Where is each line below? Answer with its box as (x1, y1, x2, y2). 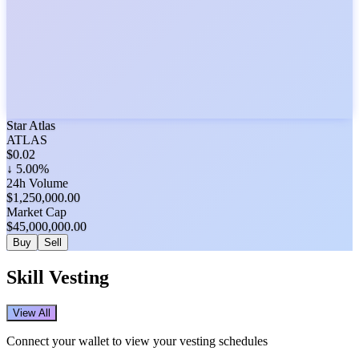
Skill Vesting (6, 267, 109, 288)
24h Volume (6, 176, 68, 191)
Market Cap (6, 205, 67, 220)
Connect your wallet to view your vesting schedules (6, 334, 268, 349)
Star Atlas (6, 119, 55, 133)
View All (13, 307, 50, 320)
